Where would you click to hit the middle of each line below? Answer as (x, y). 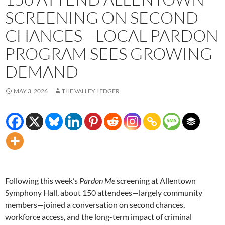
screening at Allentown (155, 181)
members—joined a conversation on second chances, (95, 205)
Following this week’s (42, 181)
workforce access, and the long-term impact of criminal (98, 217)
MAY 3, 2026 (31, 91)
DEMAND (42, 72)
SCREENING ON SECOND (102, 18)
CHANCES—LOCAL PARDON (112, 36)
